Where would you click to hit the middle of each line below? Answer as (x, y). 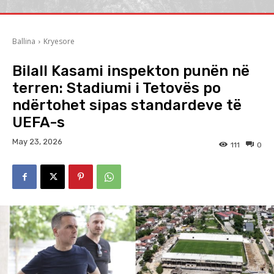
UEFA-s (39, 122)
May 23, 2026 (37, 142)
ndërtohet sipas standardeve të (127, 105)
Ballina (24, 41)
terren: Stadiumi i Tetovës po (117, 88)
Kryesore (59, 41)
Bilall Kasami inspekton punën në (131, 71)
